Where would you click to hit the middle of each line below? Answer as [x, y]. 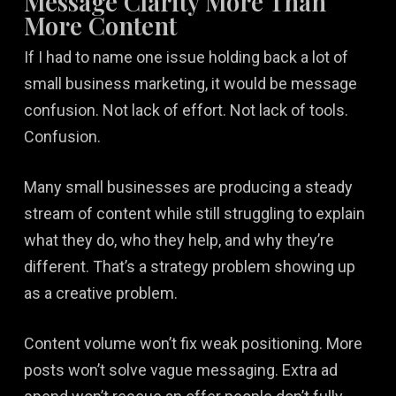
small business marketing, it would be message [190, 83]
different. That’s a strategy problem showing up [189, 266]
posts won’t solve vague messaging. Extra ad [180, 369]
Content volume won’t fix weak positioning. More [193, 343]
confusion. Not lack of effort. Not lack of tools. [186, 110]
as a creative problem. [100, 293]
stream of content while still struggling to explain [194, 213]
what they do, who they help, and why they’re [179, 240]
